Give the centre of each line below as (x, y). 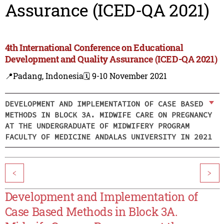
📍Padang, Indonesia (44, 76)
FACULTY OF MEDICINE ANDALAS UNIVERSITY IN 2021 (108, 136)
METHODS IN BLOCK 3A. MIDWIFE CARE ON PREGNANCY (108, 114)
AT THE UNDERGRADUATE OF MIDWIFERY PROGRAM (97, 125)
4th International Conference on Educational (94, 48)
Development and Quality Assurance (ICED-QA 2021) (111, 59)
